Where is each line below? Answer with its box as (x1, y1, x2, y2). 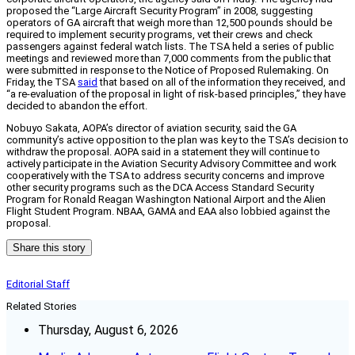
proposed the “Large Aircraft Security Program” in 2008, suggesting (6, 5, 313, 17)
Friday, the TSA (6, 76, 78, 89)
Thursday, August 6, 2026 (38, 323, 178, 338)
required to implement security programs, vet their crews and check (6, 29, 313, 41)
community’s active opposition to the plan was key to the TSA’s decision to (6, 134, 349, 147)
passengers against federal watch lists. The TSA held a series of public (6, 40, 334, 53)
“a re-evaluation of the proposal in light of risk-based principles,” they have (6, 88, 345, 101)
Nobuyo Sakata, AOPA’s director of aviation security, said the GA (6, 122, 296, 135)
